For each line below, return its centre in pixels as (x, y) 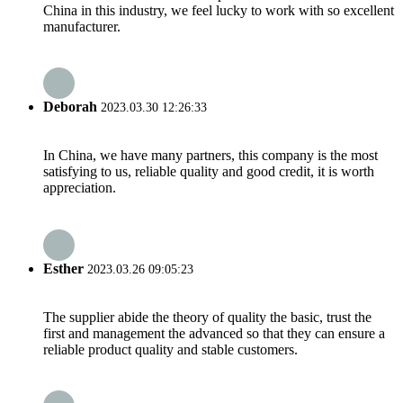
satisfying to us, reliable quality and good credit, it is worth (209, 172)
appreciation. (80, 188)
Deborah (70, 107)
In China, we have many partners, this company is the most (210, 156)
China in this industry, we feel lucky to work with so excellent (219, 10)
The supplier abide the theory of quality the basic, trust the (207, 317)
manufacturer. (82, 26)
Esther (63, 268)
